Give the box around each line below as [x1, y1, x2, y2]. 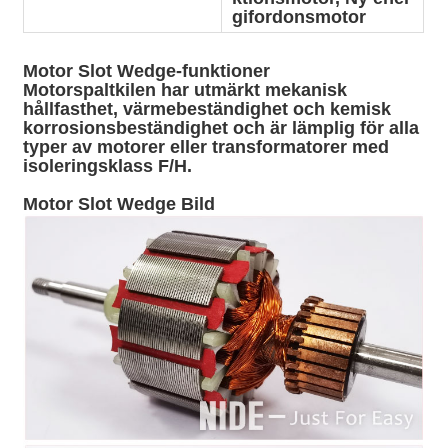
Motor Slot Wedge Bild [23, 193, 216, 214]
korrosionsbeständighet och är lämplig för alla [23, 117, 420, 138]
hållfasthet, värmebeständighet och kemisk [23, 98, 392, 119]
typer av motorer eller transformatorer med [23, 136, 390, 157]
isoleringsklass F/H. [23, 155, 193, 176]
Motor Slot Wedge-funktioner [23, 60, 271, 81]
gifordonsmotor [232, 6, 367, 27]
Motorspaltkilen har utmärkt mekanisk [23, 79, 348, 100]
